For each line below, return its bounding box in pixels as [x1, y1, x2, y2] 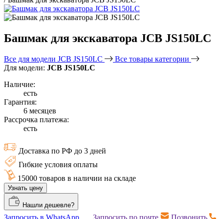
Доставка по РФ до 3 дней [19, 146, 106, 155]
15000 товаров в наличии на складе [18, 174, 136, 182]
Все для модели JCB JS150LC [4, 54, 105, 63]
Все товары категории [115, 54, 191, 63]
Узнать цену [8, 184, 43, 192]
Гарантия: [4, 97, 37, 106]
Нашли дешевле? [22, 201, 74, 209]
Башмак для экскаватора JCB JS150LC [4, 31, 211, 44]
